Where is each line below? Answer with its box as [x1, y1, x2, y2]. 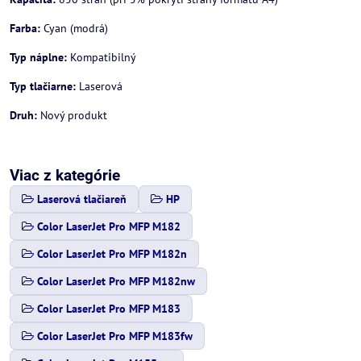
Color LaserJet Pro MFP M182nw [37, 274, 195, 288]
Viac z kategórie [10, 166, 120, 185]
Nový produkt [37, 108, 107, 122]
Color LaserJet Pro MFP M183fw [37, 329, 193, 343]
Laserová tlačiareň [37, 192, 127, 206]
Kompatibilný [67, 50, 136, 64]
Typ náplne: [10, 50, 67, 64]
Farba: [10, 21, 40, 35]
